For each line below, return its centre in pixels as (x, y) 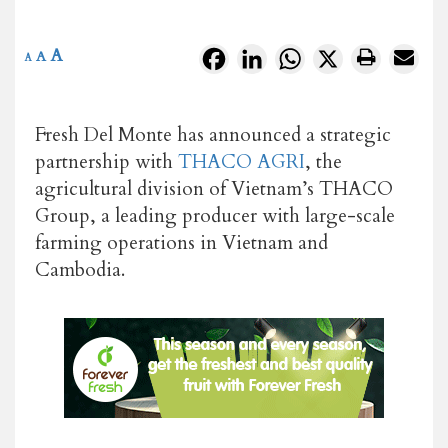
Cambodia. (80, 269)
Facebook (262, 56)
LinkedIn (299, 56)
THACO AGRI (241, 161)
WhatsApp (343, 56)
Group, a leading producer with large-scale (215, 215)
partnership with (106, 161)
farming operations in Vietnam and (181, 242)
